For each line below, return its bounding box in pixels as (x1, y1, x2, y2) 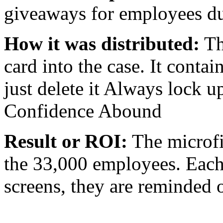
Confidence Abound (4, 100, 162, 121)
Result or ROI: (4, 130, 127, 152)
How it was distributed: (4, 33, 200, 54)
